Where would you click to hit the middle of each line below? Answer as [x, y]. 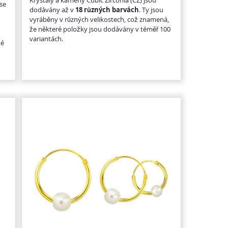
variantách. [46, 38]
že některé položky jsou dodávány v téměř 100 [100, 29]
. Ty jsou [151, 9]
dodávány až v [52, 9]
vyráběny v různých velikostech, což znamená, [99, 19]
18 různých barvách [107, 9]
